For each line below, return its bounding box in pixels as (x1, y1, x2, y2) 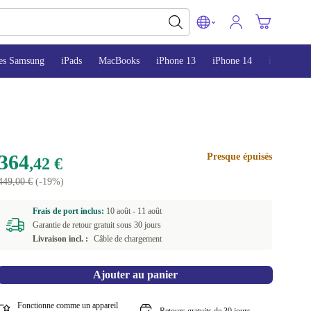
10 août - (106, 206, 138, 216)
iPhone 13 (156, 56, 196, 66)
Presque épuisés (206, 151, 272, 162)
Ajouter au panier (92, 269, 178, 280)
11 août (137, 206, 162, 216)
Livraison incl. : (33, 234, 89, 244)
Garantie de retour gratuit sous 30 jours (33, 220, 162, 230)
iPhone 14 (212, 56, 252, 66)
